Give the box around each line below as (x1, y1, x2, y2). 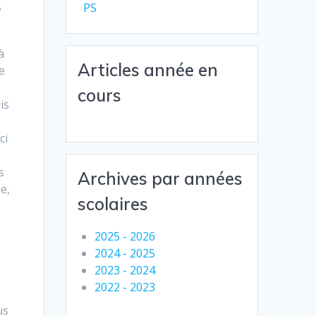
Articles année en (78, 59, 219, 80)
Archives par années (78, 167, 243, 189)
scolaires (78, 193, 149, 214)
